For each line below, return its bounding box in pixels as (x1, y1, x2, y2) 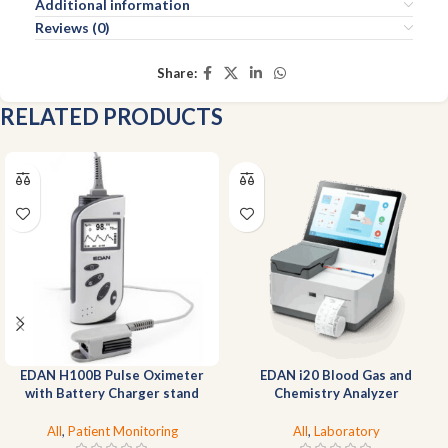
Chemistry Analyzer (273, 384, 399, 401)
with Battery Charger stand (25, 384, 199, 401)
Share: (156, 65, 197, 82)
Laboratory (313, 422, 380, 439)
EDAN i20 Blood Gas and (260, 366, 412, 383)
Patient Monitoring (67, 422, 178, 439)
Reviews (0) (35, 18, 110, 36)
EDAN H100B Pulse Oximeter (20, 366, 204, 383)
